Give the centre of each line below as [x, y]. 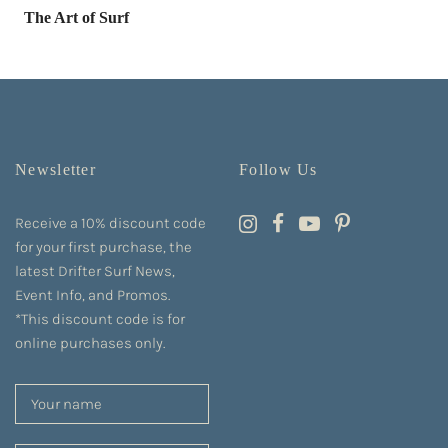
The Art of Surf [76, 17]
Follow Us [278, 169]
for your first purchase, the [103, 246]
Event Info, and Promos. [92, 294]
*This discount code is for [100, 318]
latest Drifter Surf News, [95, 270]
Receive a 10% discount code [110, 222]
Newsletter [55, 169]
